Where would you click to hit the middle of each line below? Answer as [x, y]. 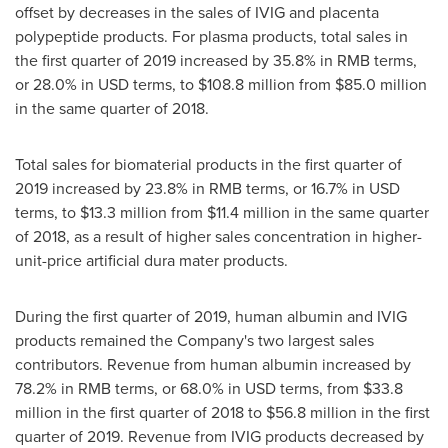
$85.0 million [381, 84]
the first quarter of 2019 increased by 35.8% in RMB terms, [216, 60]
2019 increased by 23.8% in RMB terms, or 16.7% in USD [207, 188]
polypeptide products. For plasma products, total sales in [211, 36]
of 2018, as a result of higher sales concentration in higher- [218, 236]
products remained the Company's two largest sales [194, 340]
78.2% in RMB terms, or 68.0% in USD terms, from [189, 388]
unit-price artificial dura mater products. [151, 260]
